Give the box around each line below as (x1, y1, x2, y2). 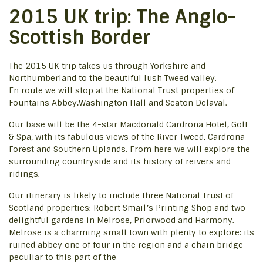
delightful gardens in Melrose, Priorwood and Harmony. (9, 215, 234, 225)
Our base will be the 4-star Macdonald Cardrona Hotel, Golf (9, 119, 248, 130)
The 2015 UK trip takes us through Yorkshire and (9, 60, 205, 71)
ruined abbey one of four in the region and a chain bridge (9, 240, 243, 250)
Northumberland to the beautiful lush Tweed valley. (9, 73, 217, 83)
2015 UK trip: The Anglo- (9, 5, 236, 29)
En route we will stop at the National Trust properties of (9, 85, 234, 96)
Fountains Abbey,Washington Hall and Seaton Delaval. (9, 97, 227, 108)
